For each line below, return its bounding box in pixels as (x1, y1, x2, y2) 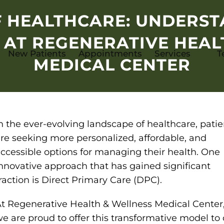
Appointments (78, 48, 142, 58)
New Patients (7, 48, 66, 58)
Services (154, 48, 190, 58)
